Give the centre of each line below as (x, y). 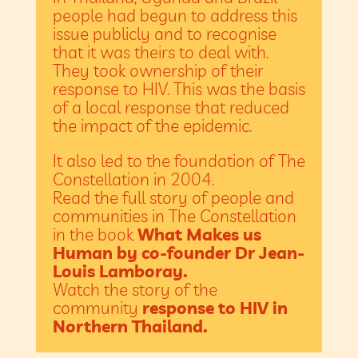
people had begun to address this (175, 16)
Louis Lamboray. (120, 271)
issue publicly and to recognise (164, 34)
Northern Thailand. (130, 326)
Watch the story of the (135, 290)
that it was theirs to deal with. (160, 52)
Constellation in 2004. (133, 179)
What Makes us (199, 235)
